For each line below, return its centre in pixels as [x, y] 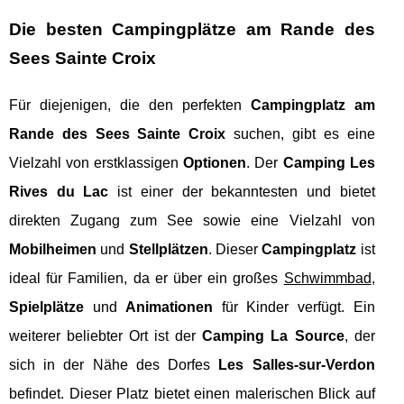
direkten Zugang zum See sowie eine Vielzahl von [192, 220]
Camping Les [329, 162]
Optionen [215, 162]
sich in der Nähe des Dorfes [114, 364]
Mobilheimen [53, 249]
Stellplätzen [168, 249]
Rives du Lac [59, 191]
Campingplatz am [312, 105]
